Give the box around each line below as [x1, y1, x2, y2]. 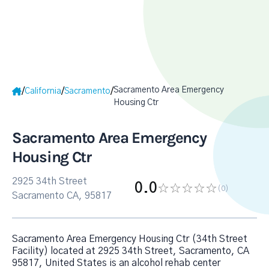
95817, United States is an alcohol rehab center [12, 258, 220, 268]
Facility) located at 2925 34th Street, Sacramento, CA [12, 246, 249, 256]
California [25, 86, 61, 95]
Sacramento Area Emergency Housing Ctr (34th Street [12, 234, 247, 244]
